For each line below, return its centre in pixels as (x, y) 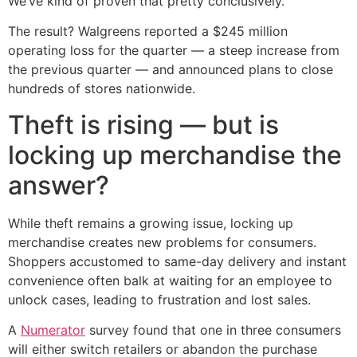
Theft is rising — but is (143, 124)
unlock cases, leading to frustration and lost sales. (159, 299)
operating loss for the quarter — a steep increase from (174, 51)
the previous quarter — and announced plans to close (171, 70)
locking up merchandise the (175, 155)
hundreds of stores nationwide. (102, 89)
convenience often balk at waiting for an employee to (170, 280)
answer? (59, 185)
